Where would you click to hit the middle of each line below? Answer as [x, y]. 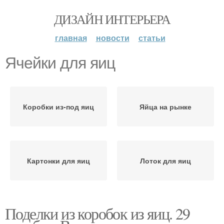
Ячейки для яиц [60, 63]
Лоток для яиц [165, 160]
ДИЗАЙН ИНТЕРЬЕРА [112, 19]
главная [71, 38]
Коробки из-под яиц [58, 106]
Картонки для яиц [58, 160]
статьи [152, 38]
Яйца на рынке [165, 106]
